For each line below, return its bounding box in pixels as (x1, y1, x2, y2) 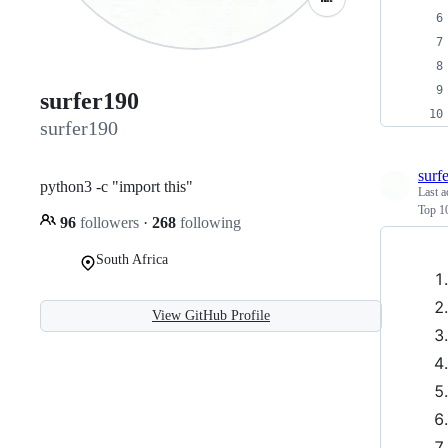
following (176, 213, 241, 231)
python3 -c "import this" (40, 177, 193, 195)
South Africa (96, 251, 168, 267)
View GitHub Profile (152, 307, 270, 323)
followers (76, 213, 143, 231)
